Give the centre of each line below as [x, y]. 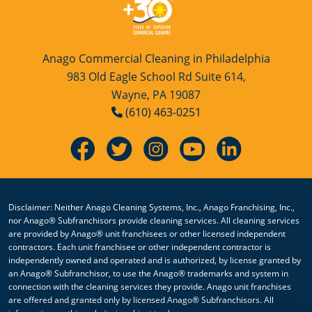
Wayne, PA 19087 [156, 95]
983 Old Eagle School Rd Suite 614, [156, 77]
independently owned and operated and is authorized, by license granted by [155, 260]
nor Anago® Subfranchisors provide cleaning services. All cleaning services [154, 221]
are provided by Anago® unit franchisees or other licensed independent [147, 234]
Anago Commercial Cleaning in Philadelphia [156, 59]
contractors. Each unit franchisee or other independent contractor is [140, 247]
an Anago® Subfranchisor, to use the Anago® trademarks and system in [148, 274]
